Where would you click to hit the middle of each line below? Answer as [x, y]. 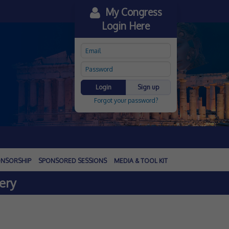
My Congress [131, 12]
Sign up [148, 87]
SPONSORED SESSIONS [73, 161]
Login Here [126, 26]
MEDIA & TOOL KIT [141, 161]
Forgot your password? [126, 100]
